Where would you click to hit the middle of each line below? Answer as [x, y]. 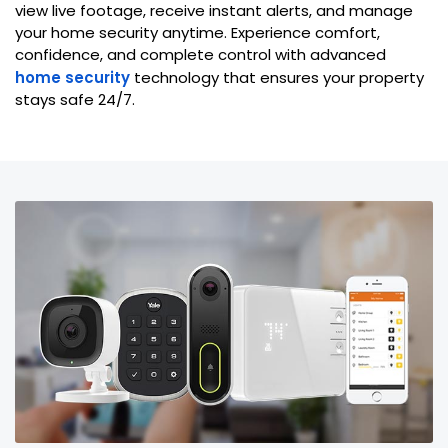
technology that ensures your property [277, 77]
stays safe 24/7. [75, 99]
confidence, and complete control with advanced [200, 54]
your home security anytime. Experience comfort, [197, 32]
